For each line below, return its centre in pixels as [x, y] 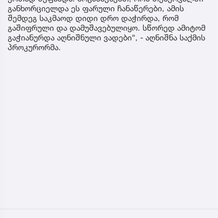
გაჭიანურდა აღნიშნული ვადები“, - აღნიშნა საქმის [107, 38]
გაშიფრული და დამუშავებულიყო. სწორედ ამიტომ [107, 28]
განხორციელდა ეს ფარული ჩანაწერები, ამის [96, 9]
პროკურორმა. [34, 47]
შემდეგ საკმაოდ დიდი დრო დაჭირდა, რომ [93, 18]
